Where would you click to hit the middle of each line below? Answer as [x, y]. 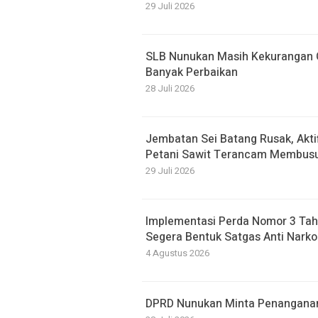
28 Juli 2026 [170, 88]
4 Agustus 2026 [177, 253]
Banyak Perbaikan [192, 72]
